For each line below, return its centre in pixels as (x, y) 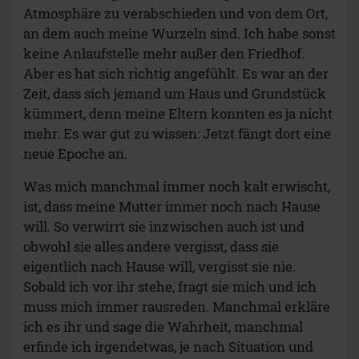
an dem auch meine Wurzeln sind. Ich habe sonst (179, 34)
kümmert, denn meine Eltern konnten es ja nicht (178, 114)
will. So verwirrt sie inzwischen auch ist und (164, 227)
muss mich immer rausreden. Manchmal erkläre (177, 307)
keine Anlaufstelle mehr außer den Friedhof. (164, 54)
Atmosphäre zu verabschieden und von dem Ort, (175, 14)
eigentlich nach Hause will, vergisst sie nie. (159, 267)
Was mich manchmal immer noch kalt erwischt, (177, 187)
